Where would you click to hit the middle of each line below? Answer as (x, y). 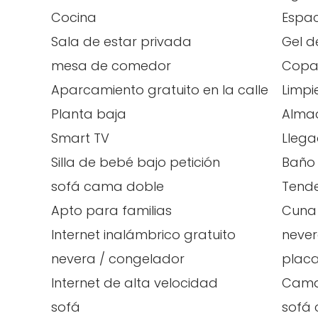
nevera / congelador (118, 259)
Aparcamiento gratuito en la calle (160, 90)
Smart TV (80, 138)
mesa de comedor (111, 66)
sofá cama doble (108, 186)
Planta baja (89, 114)
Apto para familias (111, 210)
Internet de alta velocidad (135, 283)
